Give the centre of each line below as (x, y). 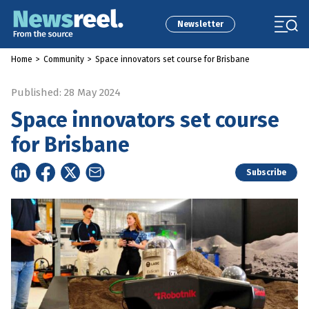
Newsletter (200, 24)
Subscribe (266, 172)
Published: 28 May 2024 (66, 92)
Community (64, 59)
